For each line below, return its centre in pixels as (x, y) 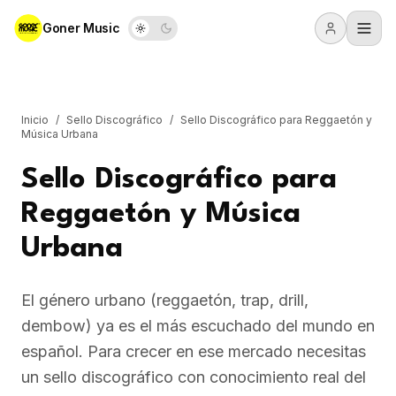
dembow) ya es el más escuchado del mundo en (198, 326)
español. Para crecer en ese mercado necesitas (194, 351)
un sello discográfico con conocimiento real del (194, 377)
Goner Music (81, 28)
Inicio (35, 120)
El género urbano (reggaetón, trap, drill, (165, 300)
